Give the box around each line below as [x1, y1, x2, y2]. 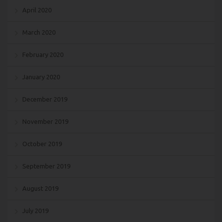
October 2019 [22, 140, 62, 147]
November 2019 [22, 117, 68, 125]
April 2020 [22, 6, 52, 13]
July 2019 [22, 207, 49, 214]
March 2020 [22, 28, 55, 36]
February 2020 [22, 51, 63, 58]
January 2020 [22, 73, 60, 80]
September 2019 [22, 162, 70, 169]
